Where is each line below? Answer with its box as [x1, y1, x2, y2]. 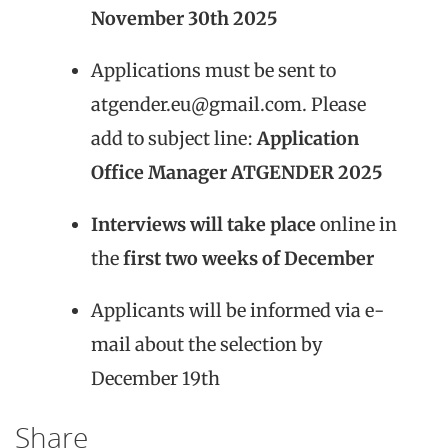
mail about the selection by [91, 332, 322, 356]
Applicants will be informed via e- [91, 298, 384, 322]
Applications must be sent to [91, 58, 336, 82]
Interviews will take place [91, 212, 316, 236]
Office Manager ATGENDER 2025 [91, 160, 383, 184]
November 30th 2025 [91, 6, 278, 30]
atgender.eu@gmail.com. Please [91, 92, 366, 116]
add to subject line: [91, 126, 257, 150]
